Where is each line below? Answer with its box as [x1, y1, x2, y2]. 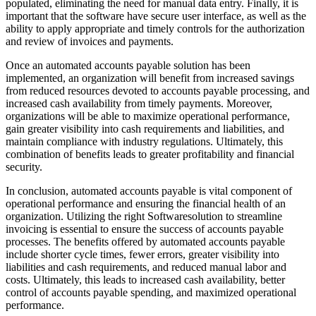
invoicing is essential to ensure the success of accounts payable [6, 223, 284, 236]
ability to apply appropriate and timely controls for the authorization [6, 23, 305, 35]
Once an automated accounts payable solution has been [6, 59, 250, 72]
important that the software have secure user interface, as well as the [6, 10, 306, 23]
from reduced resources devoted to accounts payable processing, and [6, 85, 310, 97]
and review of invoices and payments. [6, 35, 174, 48]
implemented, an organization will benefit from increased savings [6, 72, 294, 85]
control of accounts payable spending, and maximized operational [6, 286, 296, 299]
